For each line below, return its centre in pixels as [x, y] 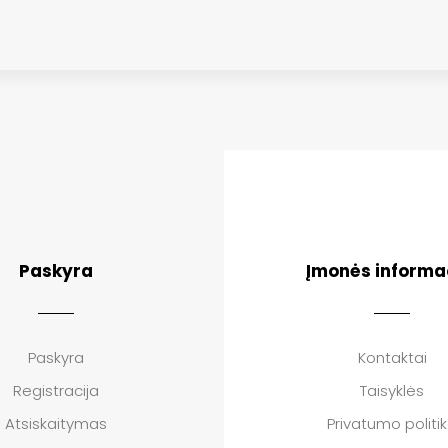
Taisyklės [392, 391]
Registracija [56, 391]
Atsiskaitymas [56, 424]
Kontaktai [392, 358]
